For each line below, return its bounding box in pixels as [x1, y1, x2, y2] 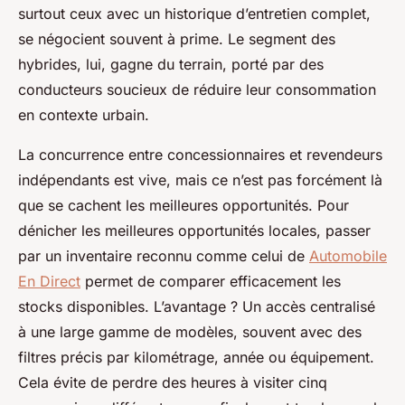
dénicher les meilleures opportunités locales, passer [18, 221, 371, 240]
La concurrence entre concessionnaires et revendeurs [18, 145, 382, 164]
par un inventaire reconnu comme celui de [18, 246, 309, 265]
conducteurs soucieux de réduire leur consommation [18, 80, 376, 99]
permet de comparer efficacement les [80, 271, 341, 290]
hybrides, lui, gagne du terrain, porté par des [18, 54, 324, 73]
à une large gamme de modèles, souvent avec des [18, 322, 362, 341]
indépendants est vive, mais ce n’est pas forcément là [18, 170, 382, 189]
